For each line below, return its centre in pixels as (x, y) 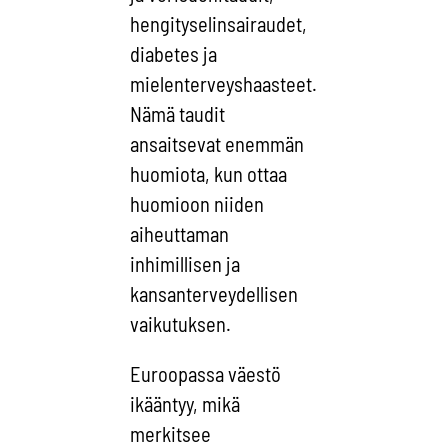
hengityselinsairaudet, (219, 23)
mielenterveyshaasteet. (224, 83)
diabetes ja (174, 53)
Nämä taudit (178, 113)
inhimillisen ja (185, 263)
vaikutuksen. (181, 323)
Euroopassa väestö (206, 374)
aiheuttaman (180, 233)
